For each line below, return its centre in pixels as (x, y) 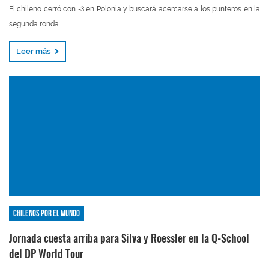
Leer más (35, 51)
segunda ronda (34, 24)
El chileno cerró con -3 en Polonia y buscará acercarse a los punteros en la (134, 9)
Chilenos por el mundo (47, 213)
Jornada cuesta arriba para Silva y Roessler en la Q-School (129, 238)
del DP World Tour (46, 254)
